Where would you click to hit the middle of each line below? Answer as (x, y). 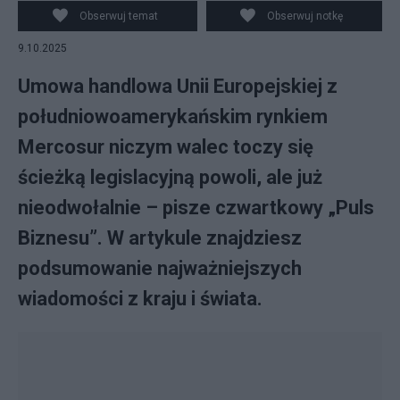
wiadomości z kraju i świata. (140, 299)
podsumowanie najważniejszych (160, 268)
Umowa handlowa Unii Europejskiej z (178, 86)
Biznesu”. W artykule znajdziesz (160, 238)
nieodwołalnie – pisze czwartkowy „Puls (196, 208)
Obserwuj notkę (305, 16)
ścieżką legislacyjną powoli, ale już (170, 177)
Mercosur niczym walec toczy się (166, 147)
